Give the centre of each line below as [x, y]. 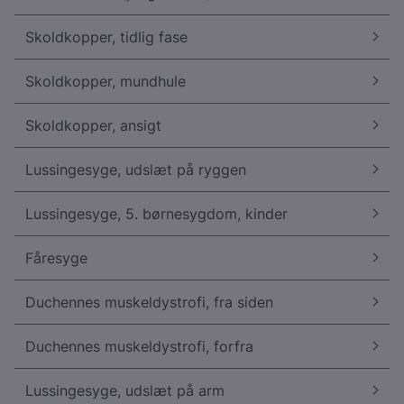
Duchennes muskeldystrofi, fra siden [149, 302]
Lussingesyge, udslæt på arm [125, 390]
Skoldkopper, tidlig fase [106, 37]
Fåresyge [56, 258]
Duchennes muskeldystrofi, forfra [139, 346]
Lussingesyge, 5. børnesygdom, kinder [156, 214]
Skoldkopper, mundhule [106, 81]
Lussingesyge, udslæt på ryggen [136, 170]
